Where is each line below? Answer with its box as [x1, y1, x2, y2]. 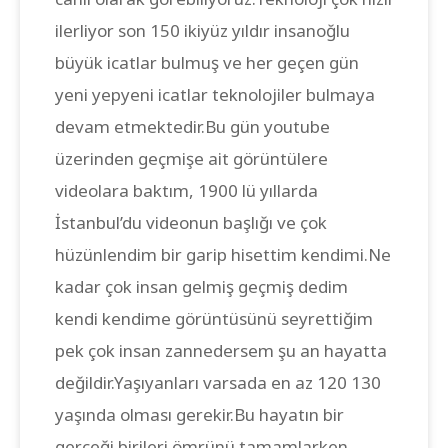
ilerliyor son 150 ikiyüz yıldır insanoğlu [55, 18, 350, 42]
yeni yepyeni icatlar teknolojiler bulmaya [55, 82, 375, 106]
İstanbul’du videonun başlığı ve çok [55, 210, 327, 234]
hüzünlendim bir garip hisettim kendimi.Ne [55, 242, 391, 266]
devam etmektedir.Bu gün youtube [55, 114, 330, 138]
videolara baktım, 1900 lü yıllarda [55, 178, 318, 202]
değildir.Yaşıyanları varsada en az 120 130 [55, 370, 381, 394]
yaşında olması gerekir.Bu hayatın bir [55, 402, 344, 426]
